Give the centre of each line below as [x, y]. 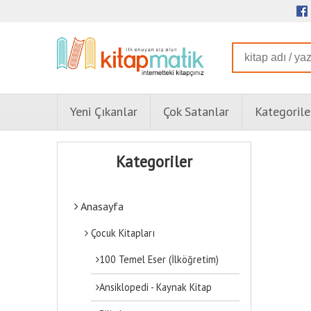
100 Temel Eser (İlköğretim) [159, 260]
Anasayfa [101, 206]
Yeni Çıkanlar [104, 112]
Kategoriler [154, 161]
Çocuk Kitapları [122, 233]
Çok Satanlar [196, 112]
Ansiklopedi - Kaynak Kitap [156, 287]
